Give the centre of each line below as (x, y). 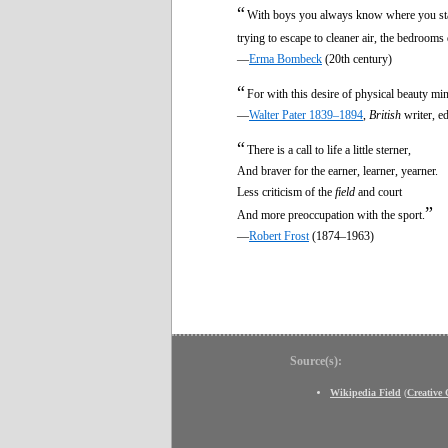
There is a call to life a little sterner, (329, 149)
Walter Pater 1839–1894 (306, 114)
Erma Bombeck (285, 58)
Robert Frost (279, 235)
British (385, 114)
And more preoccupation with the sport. (331, 214)
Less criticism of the (286, 191)
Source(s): (316, 360)
